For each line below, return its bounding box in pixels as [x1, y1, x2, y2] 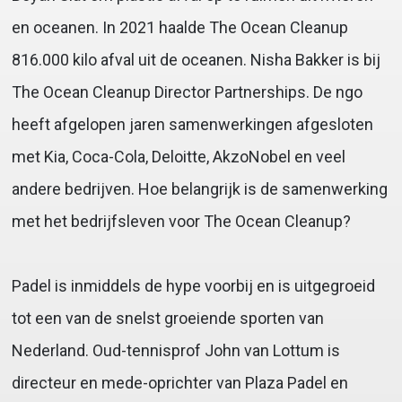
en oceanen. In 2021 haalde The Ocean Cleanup [11, 18, 348, 38]
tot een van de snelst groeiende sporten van [11, 309, 324, 328]
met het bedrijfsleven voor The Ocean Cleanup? [11, 212, 351, 232]
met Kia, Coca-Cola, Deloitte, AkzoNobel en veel [11, 147, 345, 167]
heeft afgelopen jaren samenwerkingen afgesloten [11, 115, 373, 135]
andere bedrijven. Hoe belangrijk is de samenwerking [11, 179, 388, 199]
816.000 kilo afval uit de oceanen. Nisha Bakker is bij [11, 50, 380, 70]
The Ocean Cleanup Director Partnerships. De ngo [11, 83, 363, 102]
